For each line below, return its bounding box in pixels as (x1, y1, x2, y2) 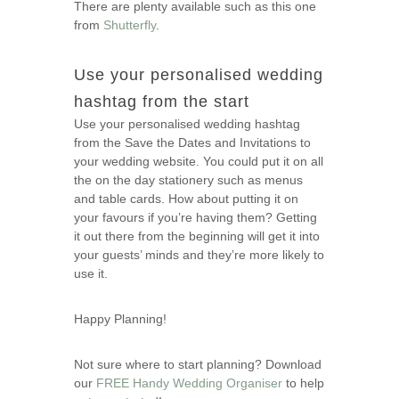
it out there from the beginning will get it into (74, 229, 321, 243)
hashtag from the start (74, 93, 250, 110)
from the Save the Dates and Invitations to (74, 135, 312, 150)
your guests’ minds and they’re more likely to (74, 248, 325, 262)
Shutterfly (103, 18, 157, 32)
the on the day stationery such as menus (74, 173, 304, 187)
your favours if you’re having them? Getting (74, 210, 318, 224)
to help (282, 376, 325, 390)
